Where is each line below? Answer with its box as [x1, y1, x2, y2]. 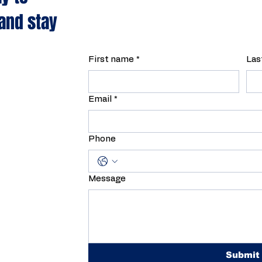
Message [88, 174, 126, 183]
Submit [226, 250, 260, 260]
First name [88, 55, 134, 64]
